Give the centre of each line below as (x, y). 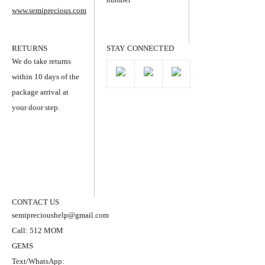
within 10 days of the (46, 77)
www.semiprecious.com (49, 11)
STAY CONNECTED (140, 49)
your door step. (36, 108)
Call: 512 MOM (38, 231)
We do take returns (41, 62)
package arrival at (40, 92)
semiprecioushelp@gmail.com (60, 215)
